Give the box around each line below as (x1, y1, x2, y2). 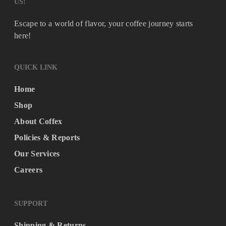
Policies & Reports (14, 133, 80, 142)
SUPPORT (14, 200, 47, 207)
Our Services (14, 149, 60, 158)
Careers (14, 165, 43, 174)
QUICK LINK (14, 64, 58, 71)
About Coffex (14, 117, 63, 126)
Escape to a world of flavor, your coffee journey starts (14, 19, 193, 28)
